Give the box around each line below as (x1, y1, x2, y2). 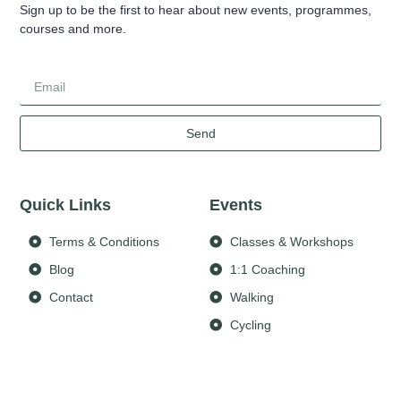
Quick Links (20, 195, 112, 214)
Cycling (229, 317, 271, 332)
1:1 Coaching (229, 261, 305, 277)
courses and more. (20, 21, 127, 37)
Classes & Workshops (229, 234, 354, 249)
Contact (48, 289, 93, 304)
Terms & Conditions (48, 234, 159, 249)
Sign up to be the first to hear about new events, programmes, (20, 3, 372, 18)
